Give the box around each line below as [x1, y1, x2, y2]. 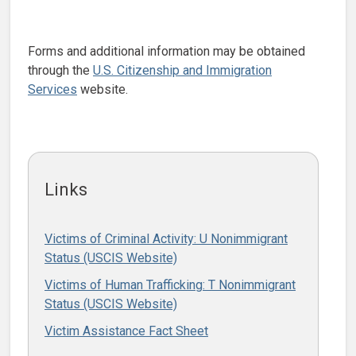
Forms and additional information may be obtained [28, 43, 305, 59]
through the [28, 62, 93, 78]
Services [28, 81, 77, 97]
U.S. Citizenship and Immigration [93, 62, 272, 78]
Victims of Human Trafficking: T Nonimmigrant [44, 277, 296, 292]
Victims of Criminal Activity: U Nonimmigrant [44, 230, 288, 246]
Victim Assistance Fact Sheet [44, 323, 208, 339]
